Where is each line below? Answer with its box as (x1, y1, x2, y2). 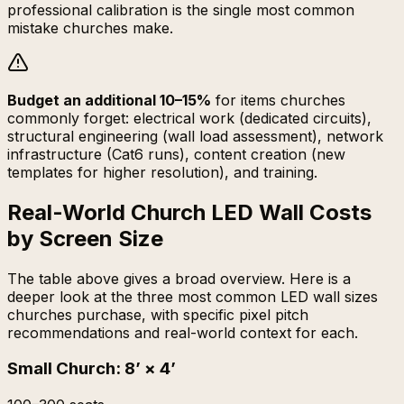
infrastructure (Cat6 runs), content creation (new (7, 144, 345, 163)
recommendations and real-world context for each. (7, 323, 358, 342)
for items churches (216, 90, 345, 109)
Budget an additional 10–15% (7, 90, 211, 109)
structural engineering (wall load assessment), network (7, 126, 383, 145)
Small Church (7, 358, 115, 380)
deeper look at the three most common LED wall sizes (7, 287, 378, 306)
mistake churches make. (7, 18, 173, 37)
